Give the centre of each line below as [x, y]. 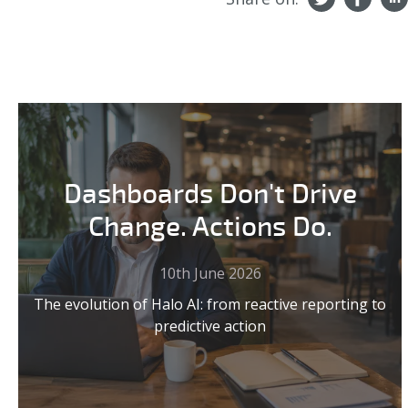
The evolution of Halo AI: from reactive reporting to [210, 305]
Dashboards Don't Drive [210, 195]
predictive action [210, 326]
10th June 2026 [210, 274]
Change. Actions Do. [210, 228]
